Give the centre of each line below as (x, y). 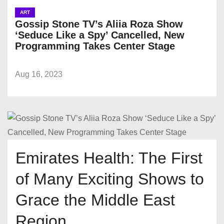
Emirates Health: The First (109, 158)
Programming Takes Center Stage (95, 46)
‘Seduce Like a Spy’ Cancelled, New (100, 35)
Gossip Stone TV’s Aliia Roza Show (99, 24)
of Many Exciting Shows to (110, 179)
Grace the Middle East (95, 200)
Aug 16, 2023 (39, 74)
